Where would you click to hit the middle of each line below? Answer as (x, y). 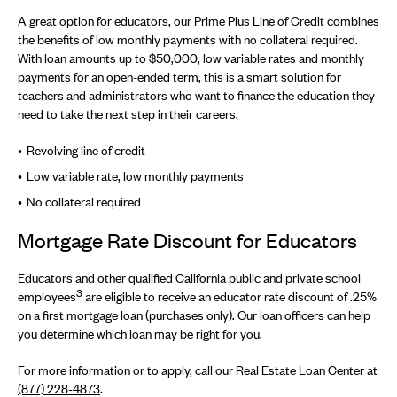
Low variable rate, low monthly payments (135, 176)
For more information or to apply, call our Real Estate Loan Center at (198, 370)
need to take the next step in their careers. (128, 114)
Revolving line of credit (86, 150)
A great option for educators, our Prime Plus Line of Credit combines (198, 21)
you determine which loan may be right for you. (140, 334)
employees (47, 296)
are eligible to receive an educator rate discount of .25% (230, 296)
